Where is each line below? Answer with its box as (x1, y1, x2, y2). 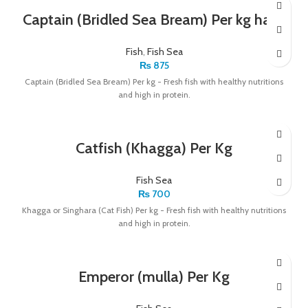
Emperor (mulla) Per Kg (78, 267, 230, 286)
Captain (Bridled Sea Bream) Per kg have (22, 10, 286, 29)
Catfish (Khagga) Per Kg (76, 138, 232, 157)
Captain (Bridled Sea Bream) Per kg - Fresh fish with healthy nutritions (25, 76, 283, 87)
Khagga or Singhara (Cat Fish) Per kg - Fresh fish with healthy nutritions (22, 204, 286, 215)
